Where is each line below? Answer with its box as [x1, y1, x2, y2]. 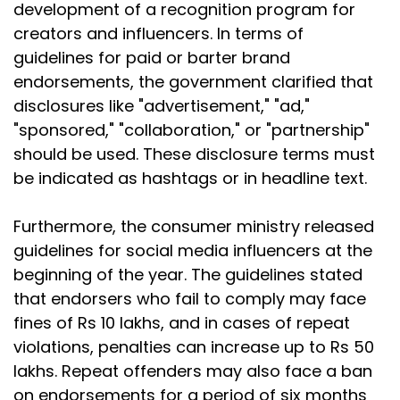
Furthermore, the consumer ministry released [13, 214, 374, 237]
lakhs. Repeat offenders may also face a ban [13, 359, 372, 382]
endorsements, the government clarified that [13, 70, 373, 93]
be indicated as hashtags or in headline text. [13, 166, 367, 189]
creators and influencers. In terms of [13, 21, 304, 45]
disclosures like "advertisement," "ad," [13, 94, 310, 117]
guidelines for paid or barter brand [13, 46, 290, 69]
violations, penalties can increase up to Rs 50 [13, 335, 374, 358]
